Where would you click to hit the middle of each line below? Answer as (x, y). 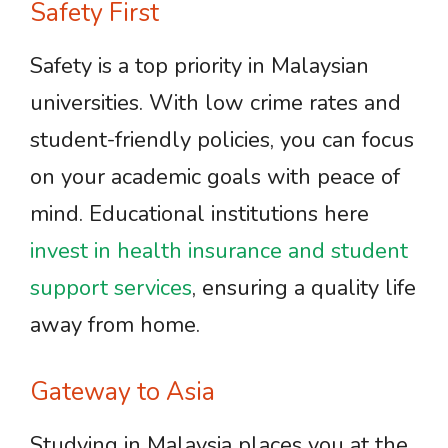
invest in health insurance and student (219, 251)
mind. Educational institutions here (199, 214)
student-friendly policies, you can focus (222, 140)
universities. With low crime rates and (215, 103)
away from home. (115, 325)
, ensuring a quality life (304, 288)
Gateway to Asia (122, 392)
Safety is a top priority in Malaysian (199, 66)
